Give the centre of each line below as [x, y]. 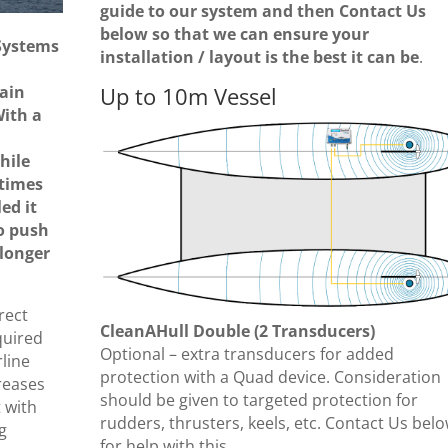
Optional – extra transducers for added [246, 354]
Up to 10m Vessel [188, 95]
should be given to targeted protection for [258, 400]
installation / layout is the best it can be [259, 56]
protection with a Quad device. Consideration [270, 377]
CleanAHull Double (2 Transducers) [237, 331]
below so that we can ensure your [234, 33]
